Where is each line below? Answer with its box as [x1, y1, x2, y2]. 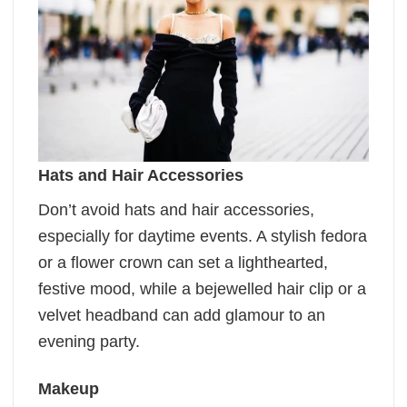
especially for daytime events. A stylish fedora [38, 226, 367, 245]
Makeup [38, 380, 99, 399]
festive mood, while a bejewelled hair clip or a [38, 279, 366, 298]
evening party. [38, 332, 144, 351]
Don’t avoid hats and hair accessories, [38, 200, 314, 219]
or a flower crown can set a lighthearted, [38, 253, 328, 272]
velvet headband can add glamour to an [38, 305, 325, 324]
